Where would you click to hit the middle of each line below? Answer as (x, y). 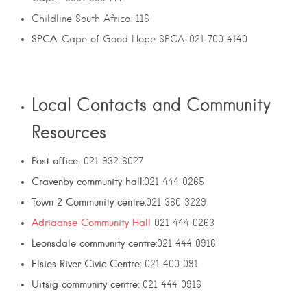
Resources (69, 132)
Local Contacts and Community (151, 105)
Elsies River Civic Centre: (86, 264)
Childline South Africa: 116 (90, 19)
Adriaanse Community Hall (93, 223)
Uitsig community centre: (85, 285)
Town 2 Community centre (88, 202)
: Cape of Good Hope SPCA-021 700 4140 (152, 39)
